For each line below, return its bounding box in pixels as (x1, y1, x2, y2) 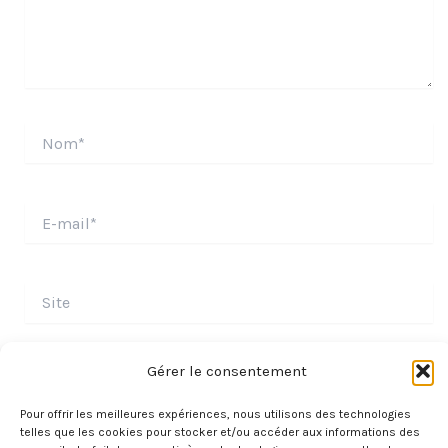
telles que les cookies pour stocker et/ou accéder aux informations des (20, 425, 420, 439)
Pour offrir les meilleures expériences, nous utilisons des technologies (20, 407, 411, 421)
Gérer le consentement (146, 362, 307, 380)
